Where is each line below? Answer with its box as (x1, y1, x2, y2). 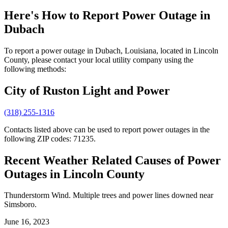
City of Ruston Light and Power (4, 83, 170, 97)
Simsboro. (4, 200, 37, 209)
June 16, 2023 (4, 217, 49, 226)
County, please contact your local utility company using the (4, 55, 193, 64)
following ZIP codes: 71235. (4, 134, 96, 143)
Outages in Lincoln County (4, 167, 145, 181)
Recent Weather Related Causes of (4, 153, 187, 167)
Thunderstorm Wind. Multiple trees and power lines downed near (4, 191, 213, 200)
